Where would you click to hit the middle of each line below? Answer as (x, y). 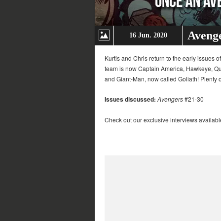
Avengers (170, 99)
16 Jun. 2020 (148, 35)
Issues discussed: (130, 99)
